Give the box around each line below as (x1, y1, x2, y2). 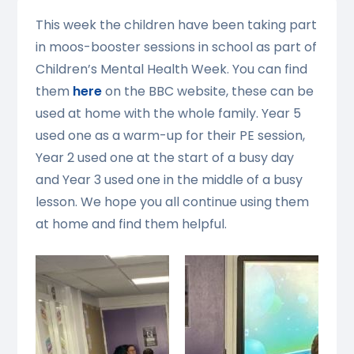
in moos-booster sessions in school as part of (35, 37, 317, 56)
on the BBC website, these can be (101, 81, 314, 100)
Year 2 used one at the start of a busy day (35, 148, 294, 167)
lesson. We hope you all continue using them (35, 192, 309, 211)
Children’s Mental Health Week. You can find (35, 59, 307, 78)
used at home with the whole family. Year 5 (35, 104, 301, 122)
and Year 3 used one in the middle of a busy (35, 170, 303, 189)
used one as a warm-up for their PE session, (35, 126, 305, 145)
